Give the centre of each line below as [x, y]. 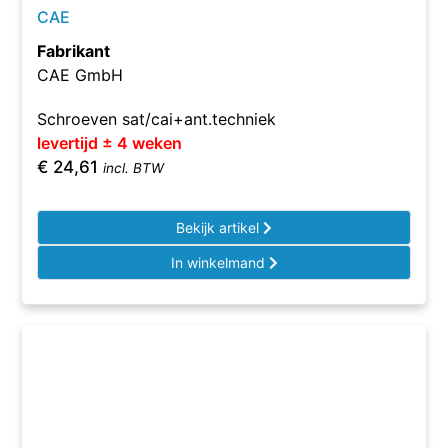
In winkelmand [219, 262]
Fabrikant [74, 51]
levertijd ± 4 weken [110, 143]
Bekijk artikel [219, 227]
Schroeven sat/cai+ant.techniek [157, 119]
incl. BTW [134, 168]
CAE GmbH [80, 75]
